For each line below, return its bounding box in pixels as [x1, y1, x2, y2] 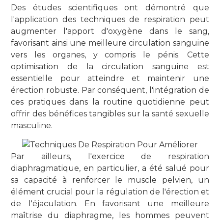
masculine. [11, 120, 53, 130]
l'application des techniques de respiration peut [11, 14, 209, 24]
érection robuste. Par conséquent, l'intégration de [11, 85, 209, 95]
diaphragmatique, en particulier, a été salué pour [11, 164, 209, 173]
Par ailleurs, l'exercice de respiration [11, 152, 209, 162]
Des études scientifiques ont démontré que [11, 2, 209, 12]
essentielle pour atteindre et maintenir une [11, 73, 209, 83]
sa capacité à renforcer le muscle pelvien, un [11, 175, 209, 185]
